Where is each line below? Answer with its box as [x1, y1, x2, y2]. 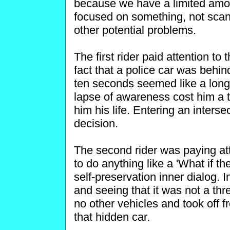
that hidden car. [74, 210, 150, 223]
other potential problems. [74, 24, 196, 36]
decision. [74, 117, 118, 130]
